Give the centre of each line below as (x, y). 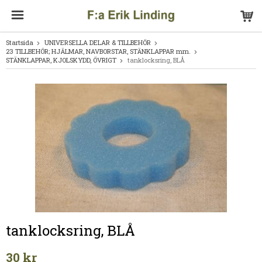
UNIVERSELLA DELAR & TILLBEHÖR (98, 42)
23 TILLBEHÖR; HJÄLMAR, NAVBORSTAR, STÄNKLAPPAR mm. (98, 51)
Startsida (20, 42)
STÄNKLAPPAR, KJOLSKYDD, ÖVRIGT (61, 60)
